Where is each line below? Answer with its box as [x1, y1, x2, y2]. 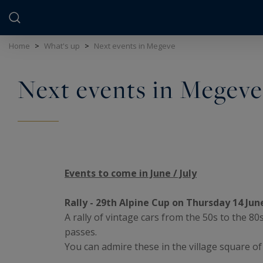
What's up [44, 41, 80, 51]
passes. [65, 225, 97, 238]
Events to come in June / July [65, 167, 197, 180]
